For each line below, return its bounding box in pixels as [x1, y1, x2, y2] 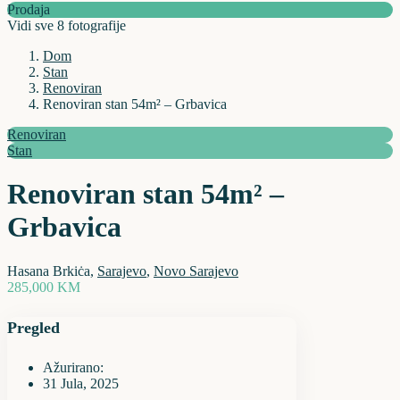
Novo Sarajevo [154, 262, 238, 279]
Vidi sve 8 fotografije [7, 17, 126, 33]
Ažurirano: [43, 359, 104, 375]
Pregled [7, 318, 60, 337]
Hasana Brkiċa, [7, 262, 97, 279]
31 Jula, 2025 [43, 375, 119, 391]
